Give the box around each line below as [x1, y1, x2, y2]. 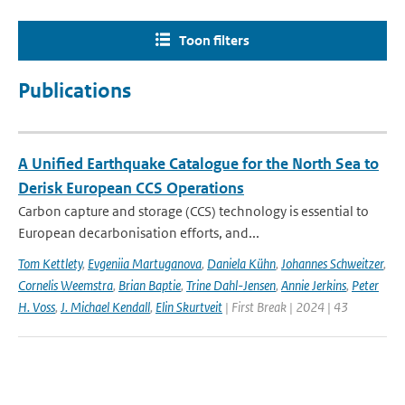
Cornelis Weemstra [18, 277, 113, 294]
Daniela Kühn [207, 255, 276, 272]
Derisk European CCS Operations [18, 178, 244, 198]
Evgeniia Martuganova [88, 255, 202, 272]
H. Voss [18, 298, 55, 316]
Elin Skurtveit [155, 298, 222, 316]
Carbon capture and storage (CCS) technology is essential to [18, 202, 369, 220]
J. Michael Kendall [61, 298, 150, 316]
